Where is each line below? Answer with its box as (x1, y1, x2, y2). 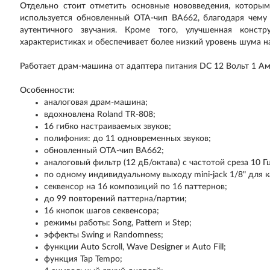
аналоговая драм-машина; (44, 98, 148, 107)
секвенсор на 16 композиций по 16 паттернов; (44, 183, 228, 191)
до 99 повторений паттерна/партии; (44, 195, 187, 203)
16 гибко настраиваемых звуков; (44, 122, 172, 131)
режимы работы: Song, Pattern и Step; (44, 219, 192, 227)
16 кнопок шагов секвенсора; (44, 207, 160, 215)
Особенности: (20, 86, 75, 95)
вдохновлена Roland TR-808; (44, 110, 156, 119)
